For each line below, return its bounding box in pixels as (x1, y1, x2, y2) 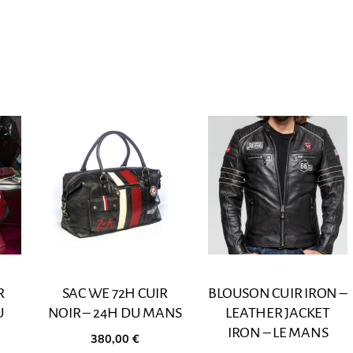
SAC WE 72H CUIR (61, 284, 168, 301)
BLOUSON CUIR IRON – (208, 284, 347, 301)
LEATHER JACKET (225, 304, 330, 321)
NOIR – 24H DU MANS (47, 304, 182, 321)
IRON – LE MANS (227, 324, 329, 340)
